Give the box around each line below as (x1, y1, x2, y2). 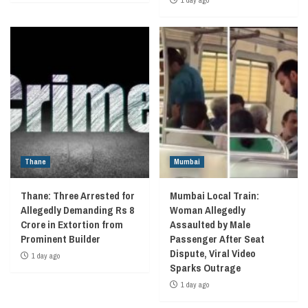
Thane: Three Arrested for (21, 188, 135, 203)
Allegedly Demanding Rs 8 (21, 202, 134, 217)
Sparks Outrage (169, 260, 241, 275)
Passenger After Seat (169, 231, 265, 246)
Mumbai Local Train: (169, 188, 259, 203)
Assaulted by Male (169, 217, 250, 232)
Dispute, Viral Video (169, 245, 256, 261)
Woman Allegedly (169, 202, 245, 217)
